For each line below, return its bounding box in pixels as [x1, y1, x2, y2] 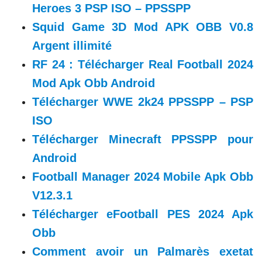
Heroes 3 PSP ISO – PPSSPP [32, 2, 191, 15]
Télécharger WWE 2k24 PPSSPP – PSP [32, 95, 253, 108]
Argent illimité [32, 39, 112, 52]
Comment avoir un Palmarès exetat [32, 245, 253, 258]
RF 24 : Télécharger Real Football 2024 [32, 58, 253, 71]
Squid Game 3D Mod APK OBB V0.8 [32, 20, 253, 33]
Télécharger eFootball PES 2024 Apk [32, 208, 253, 220]
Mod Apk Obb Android [32, 77, 155, 89]
